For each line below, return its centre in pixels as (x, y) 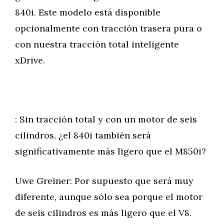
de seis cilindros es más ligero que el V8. (103, 213)
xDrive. (30, 60)
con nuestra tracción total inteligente (97, 44)
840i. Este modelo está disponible (88, 12)
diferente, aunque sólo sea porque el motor (109, 197)
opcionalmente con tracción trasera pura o (108, 28)
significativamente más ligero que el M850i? (110, 151)
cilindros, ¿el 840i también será (83, 135)
